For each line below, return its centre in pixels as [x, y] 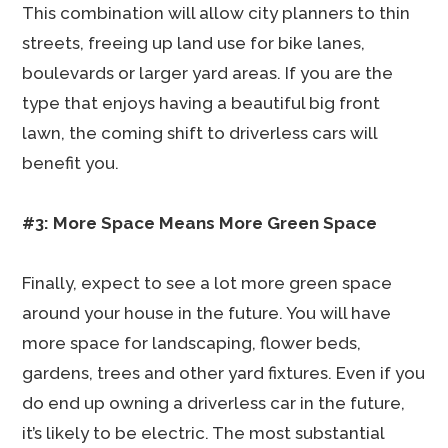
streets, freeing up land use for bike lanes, [194, 43]
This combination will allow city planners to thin [216, 13]
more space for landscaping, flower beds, [192, 343]
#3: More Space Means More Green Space [200, 223]
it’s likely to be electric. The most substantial [203, 433]
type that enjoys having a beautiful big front [201, 103]
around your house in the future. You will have [207, 313]
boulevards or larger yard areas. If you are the [208, 73]
